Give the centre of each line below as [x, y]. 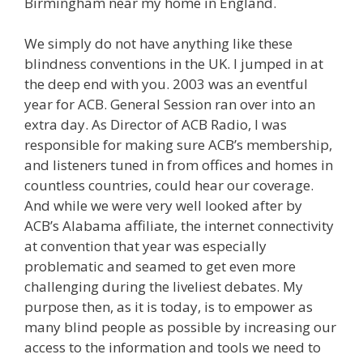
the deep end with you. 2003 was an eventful [166, 84]
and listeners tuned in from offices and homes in [179, 165]
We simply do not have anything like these [158, 44]
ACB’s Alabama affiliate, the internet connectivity [179, 226]
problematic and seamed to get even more [160, 267]
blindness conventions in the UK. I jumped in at [174, 64]
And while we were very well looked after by [163, 206]
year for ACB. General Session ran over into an [170, 105]
